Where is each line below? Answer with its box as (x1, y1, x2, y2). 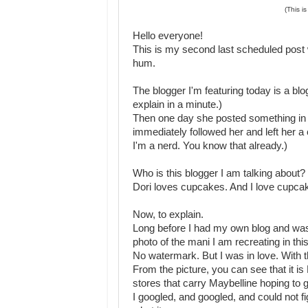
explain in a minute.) (133, 99, 222, 110)
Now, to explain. (133, 209, 203, 220)
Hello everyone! (133, 30, 203, 41)
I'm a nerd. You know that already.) (133, 140, 287, 151)
